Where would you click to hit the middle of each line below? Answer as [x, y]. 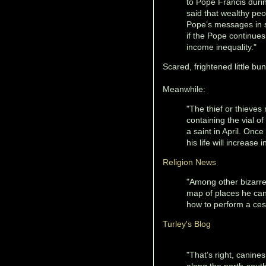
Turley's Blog [187, 224]
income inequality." [221, 47]
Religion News [189, 162]
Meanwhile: [184, 89]
